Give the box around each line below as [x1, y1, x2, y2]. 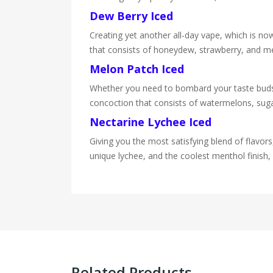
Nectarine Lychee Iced [90, 115, 211, 129]
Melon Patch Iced [90, 62, 184, 76]
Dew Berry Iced [90, 9, 173, 23]
